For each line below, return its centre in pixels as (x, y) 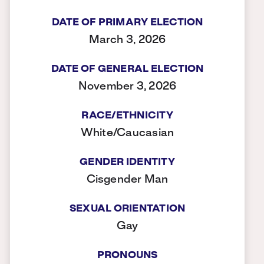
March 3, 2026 (127, 40)
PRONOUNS (127, 255)
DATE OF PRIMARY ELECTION (127, 22)
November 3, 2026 (127, 87)
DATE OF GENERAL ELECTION (127, 69)
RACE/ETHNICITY (127, 115)
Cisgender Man (127, 180)
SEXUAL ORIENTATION (127, 209)
